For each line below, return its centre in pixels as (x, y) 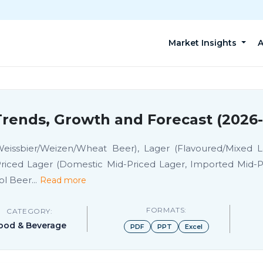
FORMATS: (167, 210)
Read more (63, 180)
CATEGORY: (30, 211)
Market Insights (204, 43)
